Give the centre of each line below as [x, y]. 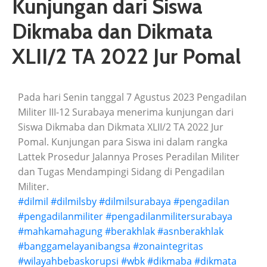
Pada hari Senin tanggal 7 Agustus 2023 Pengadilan [132, 97]
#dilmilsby [74, 202]
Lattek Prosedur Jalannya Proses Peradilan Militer [129, 157]
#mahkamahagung [60, 232]
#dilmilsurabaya [135, 202]
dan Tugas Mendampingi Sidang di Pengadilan [121, 172]
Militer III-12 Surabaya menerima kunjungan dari [126, 112]
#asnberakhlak [190, 232]
